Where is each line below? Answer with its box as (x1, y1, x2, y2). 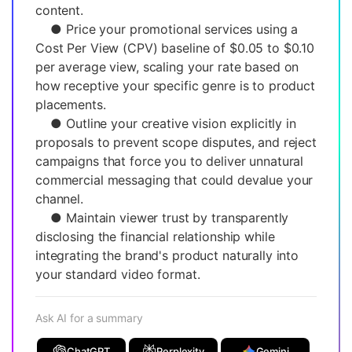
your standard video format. (35, 266, 200, 282)
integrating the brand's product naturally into (35, 247, 299, 263)
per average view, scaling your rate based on (35, 58, 299, 75)
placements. (35, 96, 106, 112)
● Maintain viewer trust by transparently (35, 209, 289, 225)
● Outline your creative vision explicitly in (35, 115, 296, 131)
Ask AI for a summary (35, 310, 143, 324)
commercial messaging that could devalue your (35, 171, 313, 188)
